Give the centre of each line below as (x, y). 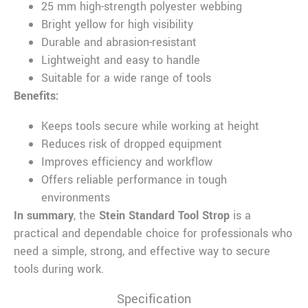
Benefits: (36, 96)
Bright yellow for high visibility (117, 25)
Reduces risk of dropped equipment (132, 144)
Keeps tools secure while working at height (150, 126)
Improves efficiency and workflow (127, 162)
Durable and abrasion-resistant (119, 43)
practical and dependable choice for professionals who (153, 234)
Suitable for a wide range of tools (126, 78)
